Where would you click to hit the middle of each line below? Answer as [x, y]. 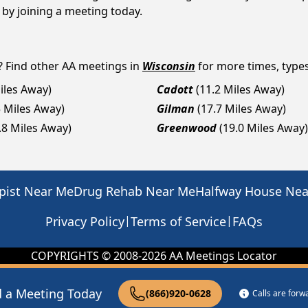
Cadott [175, 89]
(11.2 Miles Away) [240, 89]
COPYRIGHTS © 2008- [86, 256]
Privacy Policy [85, 221]
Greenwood [187, 128]
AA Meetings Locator [222, 256]
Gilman [176, 109]
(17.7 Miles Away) [242, 109]
